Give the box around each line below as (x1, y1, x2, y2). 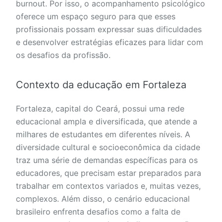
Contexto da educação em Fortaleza (16, 79, 186, 91)
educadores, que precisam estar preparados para (16, 168, 201, 178)
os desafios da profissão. (16, 50, 111, 60)
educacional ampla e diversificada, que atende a (16, 116, 197, 127)
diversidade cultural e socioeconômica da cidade (16, 142, 200, 153)
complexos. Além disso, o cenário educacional (16, 194, 190, 204)
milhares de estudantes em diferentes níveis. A (16, 129, 190, 140)
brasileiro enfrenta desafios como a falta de (16, 207, 180, 217)
